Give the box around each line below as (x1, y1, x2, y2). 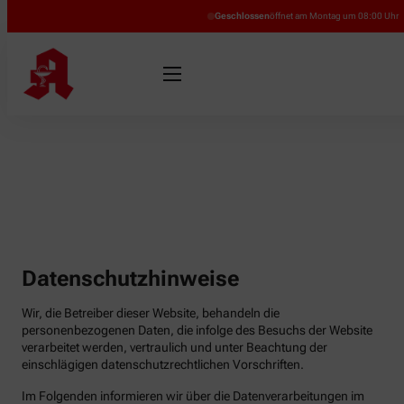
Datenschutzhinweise (22, 265, 239, 291)
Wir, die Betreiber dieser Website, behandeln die (22, 305, 280, 320)
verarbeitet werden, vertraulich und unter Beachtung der (22, 339, 327, 354)
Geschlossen (215, 10, 270, 21)
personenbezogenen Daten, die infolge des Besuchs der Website (22, 322, 372, 337)
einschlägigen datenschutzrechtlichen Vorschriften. (22, 356, 304, 372)
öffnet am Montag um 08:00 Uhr (270, 10, 399, 21)
